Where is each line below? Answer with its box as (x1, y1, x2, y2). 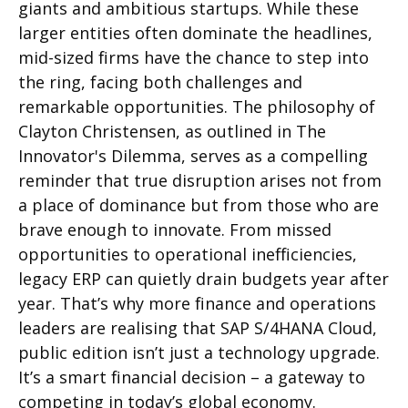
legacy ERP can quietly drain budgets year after (18, 268, 389, 291)
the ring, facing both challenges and (18, 71, 302, 94)
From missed (229, 219, 331, 241)
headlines (293, 22, 368, 45)
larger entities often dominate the (18, 22, 293, 45)
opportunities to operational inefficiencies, (18, 243, 357, 266)
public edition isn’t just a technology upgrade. (18, 342, 380, 364)
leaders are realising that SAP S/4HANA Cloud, (18, 317, 377, 340)
